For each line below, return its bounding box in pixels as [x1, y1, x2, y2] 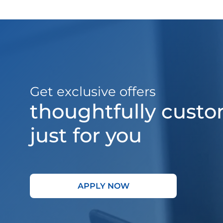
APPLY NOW [77, 181, 129, 191]
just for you [30, 123, 142, 148]
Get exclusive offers [30, 84, 156, 100]
